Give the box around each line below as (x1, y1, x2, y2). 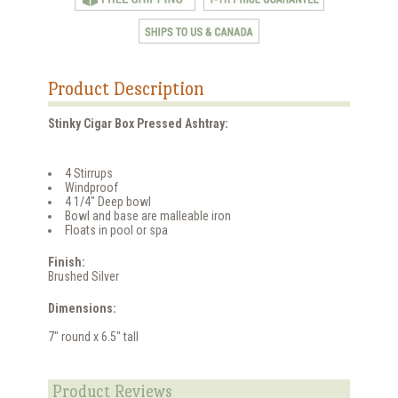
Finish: (48, 254, 85, 269)
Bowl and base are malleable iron (65, 208, 231, 223)
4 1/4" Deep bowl (65, 194, 151, 209)
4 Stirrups (65, 165, 113, 180)
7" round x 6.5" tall (48, 329, 139, 344)
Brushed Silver (48, 268, 119, 283)
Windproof (65, 179, 118, 195)
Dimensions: (48, 300, 116, 315)
